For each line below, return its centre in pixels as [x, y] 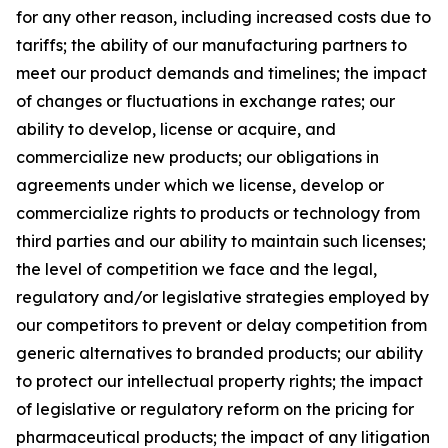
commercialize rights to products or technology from [218, 213]
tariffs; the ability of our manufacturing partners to [211, 45]
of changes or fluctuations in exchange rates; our [205, 101]
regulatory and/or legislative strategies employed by [222, 297]
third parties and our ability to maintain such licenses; [221, 241]
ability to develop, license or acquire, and [176, 129]
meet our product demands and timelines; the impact [221, 73]
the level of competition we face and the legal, [196, 269]
